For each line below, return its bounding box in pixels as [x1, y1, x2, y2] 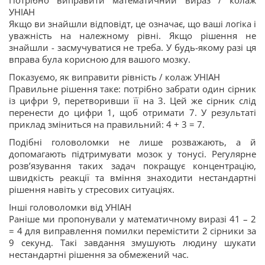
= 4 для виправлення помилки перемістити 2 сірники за [9, 225, 256, 237]
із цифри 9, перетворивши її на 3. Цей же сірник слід [9, 95, 256, 106]
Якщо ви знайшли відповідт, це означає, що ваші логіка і [9, 18, 256, 30]
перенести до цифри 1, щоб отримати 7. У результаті [9, 106, 256, 118]
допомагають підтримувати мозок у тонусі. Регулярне [9, 148, 256, 160]
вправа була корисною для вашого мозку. [9, 53, 190, 65]
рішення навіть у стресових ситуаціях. [9, 183, 174, 195]
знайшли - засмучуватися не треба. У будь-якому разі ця [9, 41, 256, 53]
